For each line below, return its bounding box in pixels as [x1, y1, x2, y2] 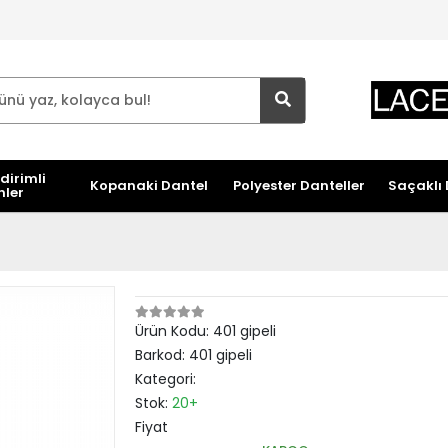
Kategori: [134, 369, 196, 389]
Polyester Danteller [232, 176, 365, 195]
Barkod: [134, 345, 189, 365]
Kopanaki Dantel [89, 176, 208, 195]
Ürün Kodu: [134, 321, 213, 341]
